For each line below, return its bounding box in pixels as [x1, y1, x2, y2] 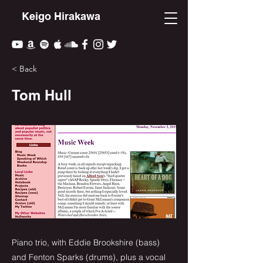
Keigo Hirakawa [21, 10, 100, 22]
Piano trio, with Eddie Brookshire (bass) [12, 237, 160, 248]
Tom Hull [12, 87, 72, 103]
